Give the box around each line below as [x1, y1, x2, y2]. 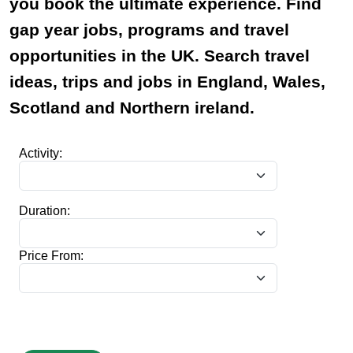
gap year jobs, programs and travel [9, 20, 289, 39]
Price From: [19, 249, 84, 262]
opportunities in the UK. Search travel [9, 46, 310, 65]
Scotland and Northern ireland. [9, 98, 264, 117]
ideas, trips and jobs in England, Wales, [9, 72, 325, 91]
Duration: [19, 204, 70, 217]
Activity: [19, 147, 62, 160]
